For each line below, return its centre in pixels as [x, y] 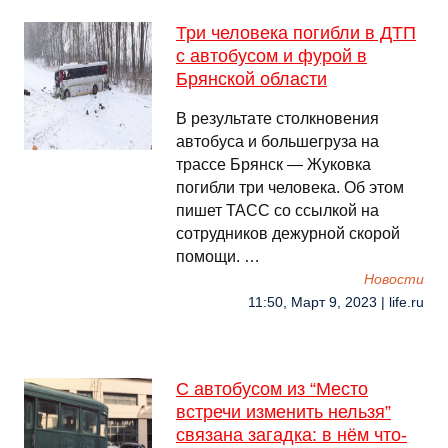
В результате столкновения [277, 118]
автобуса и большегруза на [277, 141]
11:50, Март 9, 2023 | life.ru [336, 302]
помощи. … [218, 256]
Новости [394, 279]
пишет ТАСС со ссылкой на [277, 210]
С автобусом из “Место [272, 389]
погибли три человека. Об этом [290, 187]
